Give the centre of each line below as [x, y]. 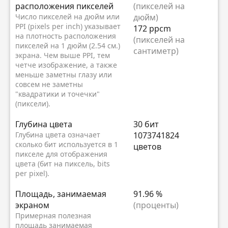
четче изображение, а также [66, 65]
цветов [147, 146]
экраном [32, 205]
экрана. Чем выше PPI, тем [63, 55]
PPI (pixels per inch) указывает [68, 26]
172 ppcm [152, 28]
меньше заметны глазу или [64, 74]
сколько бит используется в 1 [67, 144]
